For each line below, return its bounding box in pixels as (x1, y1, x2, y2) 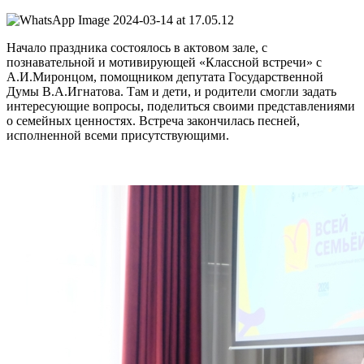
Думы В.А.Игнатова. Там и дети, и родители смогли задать (6, 84, 336, 99)
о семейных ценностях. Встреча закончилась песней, (6, 114, 300, 128)
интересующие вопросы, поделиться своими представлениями (6, 99, 355, 114)
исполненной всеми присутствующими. (6, 128, 229, 143)
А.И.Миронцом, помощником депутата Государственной (6, 70, 323, 84)
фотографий (6, 177, 115, 199)
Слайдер (6, 155, 80, 177)
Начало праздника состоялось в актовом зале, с (6, 41, 267, 55)
